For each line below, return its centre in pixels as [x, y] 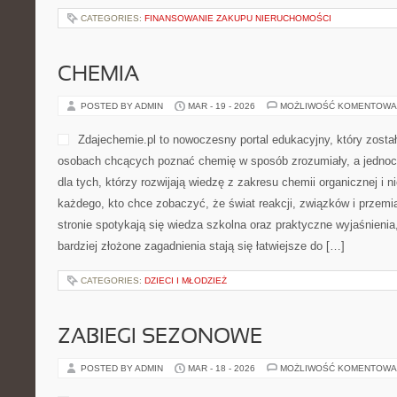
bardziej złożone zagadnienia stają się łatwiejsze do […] [201, 246]
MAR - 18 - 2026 [222, 368]
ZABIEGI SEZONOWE [160, 338]
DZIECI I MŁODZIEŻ [186, 280]
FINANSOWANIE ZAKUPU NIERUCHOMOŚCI [238, 18]
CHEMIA [98, 75]
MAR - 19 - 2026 [222, 106]
